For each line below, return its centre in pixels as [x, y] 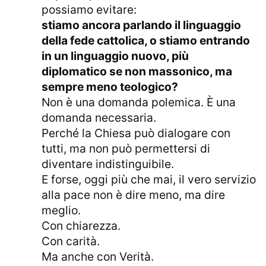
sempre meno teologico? [110, 87]
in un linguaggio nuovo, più [115, 56]
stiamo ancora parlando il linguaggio [142, 25]
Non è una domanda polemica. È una [139, 102]
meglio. [61, 210]
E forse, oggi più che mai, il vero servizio [149, 180]
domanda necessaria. [99, 118]
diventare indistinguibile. [108, 164]
